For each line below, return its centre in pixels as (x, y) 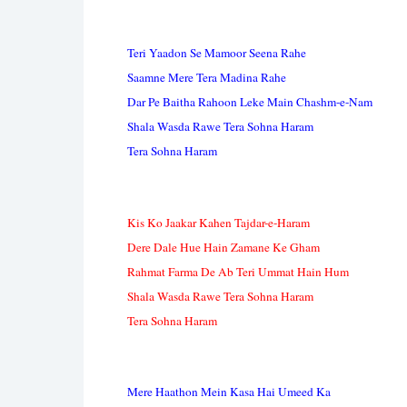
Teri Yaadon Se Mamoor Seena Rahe (217, 53)
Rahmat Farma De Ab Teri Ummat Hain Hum (238, 271)
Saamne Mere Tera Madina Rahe (207, 78)
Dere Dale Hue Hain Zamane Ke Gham (223, 247)
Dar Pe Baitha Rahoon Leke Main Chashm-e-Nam (250, 102)
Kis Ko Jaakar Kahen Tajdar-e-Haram (218, 222)
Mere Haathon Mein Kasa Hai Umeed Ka (229, 392)
